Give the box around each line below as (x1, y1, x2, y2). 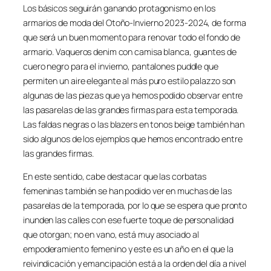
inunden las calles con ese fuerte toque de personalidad (23, 214, 233, 226)
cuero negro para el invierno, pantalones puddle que (23, 60, 218, 72)
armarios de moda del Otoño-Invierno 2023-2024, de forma (23, 16, 246, 28)
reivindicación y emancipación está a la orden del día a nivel (23, 258, 246, 269)
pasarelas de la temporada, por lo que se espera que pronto (23, 200, 247, 211)
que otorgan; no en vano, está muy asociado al (23, 229, 199, 240)
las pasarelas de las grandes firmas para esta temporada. (23, 103, 239, 116)
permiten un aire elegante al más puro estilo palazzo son (23, 74, 236, 87)
